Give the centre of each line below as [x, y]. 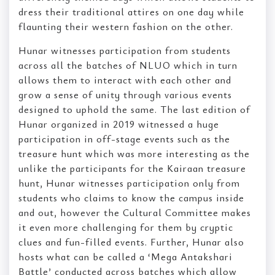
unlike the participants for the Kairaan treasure [132, 168]
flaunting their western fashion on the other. [126, 26]
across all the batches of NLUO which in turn [128, 65]
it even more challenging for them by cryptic [126, 227]
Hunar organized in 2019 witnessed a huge [119, 124]
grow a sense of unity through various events [125, 94]
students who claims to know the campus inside [131, 197]
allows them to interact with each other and [125, 79]
